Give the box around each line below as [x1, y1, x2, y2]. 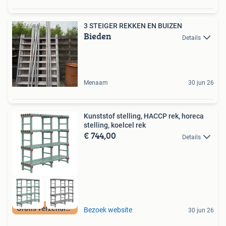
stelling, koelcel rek [84, 121, 146, 130]
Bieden [84, 29, 111, 43]
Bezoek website [84, 205, 132, 214]
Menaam [84, 79, 108, 87]
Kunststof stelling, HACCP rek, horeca [84, 112, 204, 121]
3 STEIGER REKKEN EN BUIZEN [84, 22, 182, 30]
